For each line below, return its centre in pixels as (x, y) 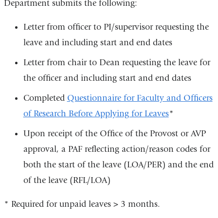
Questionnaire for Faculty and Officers (140, 98)
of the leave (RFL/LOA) (67, 180)
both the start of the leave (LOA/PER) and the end (118, 164)
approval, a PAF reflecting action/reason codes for (117, 149)
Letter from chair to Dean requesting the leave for (117, 62)
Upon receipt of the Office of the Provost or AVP (114, 133)
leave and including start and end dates (98, 42)
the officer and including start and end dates (107, 78)
